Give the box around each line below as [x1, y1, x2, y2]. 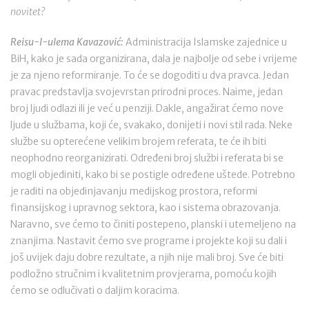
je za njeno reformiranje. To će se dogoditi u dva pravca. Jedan [10, 69, 289, 81]
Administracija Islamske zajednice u [123, 36, 287, 48]
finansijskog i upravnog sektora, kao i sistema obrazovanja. [10, 201, 281, 214]
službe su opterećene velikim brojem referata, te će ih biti [10, 135, 266, 148]
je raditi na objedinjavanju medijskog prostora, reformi [10, 185, 257, 197]
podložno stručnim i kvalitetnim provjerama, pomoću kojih [10, 268, 277, 280]
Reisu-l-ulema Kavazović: [10, 36, 123, 48]
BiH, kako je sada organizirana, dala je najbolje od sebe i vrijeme [10, 52, 297, 65]
